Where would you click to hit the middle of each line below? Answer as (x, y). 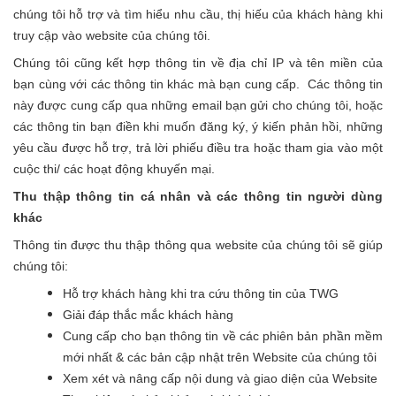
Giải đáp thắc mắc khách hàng (148, 315)
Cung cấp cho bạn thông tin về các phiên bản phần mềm (223, 336)
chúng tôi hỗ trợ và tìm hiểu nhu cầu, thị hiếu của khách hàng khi (198, 14)
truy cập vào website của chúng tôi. (114, 35)
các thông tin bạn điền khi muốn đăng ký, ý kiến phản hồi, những (198, 126)
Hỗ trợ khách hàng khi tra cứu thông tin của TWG (201, 293)
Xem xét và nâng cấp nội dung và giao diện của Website (220, 378)
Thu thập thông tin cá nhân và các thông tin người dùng (198, 196)
